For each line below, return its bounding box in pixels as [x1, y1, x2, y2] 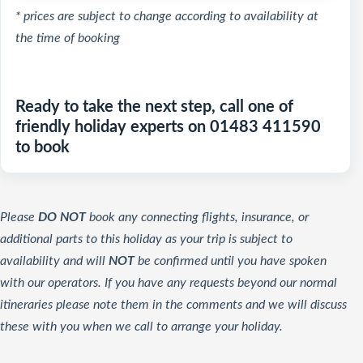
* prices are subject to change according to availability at [15, 10, 318, 23]
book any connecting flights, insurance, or [86, 211, 309, 224]
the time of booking [15, 32, 120, 45]
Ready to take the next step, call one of [15, 99, 293, 115]
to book [15, 139, 70, 156]
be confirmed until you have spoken [135, 254, 327, 267]
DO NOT [38, 211, 86, 224]
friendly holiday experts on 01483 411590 [15, 119, 321, 135]
